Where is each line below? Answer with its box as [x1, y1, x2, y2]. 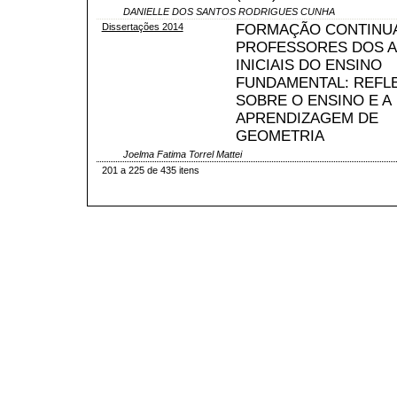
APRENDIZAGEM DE [235, 109, 378, 127]
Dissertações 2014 [101, 20, 183, 32]
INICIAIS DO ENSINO [235, 56, 382, 74]
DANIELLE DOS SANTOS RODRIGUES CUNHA [123, 5, 335, 17]
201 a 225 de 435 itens [101, 164, 199, 175]
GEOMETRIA [235, 127, 324, 144]
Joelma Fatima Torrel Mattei [123, 148, 242, 160]
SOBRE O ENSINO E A [235, 91, 391, 109]
